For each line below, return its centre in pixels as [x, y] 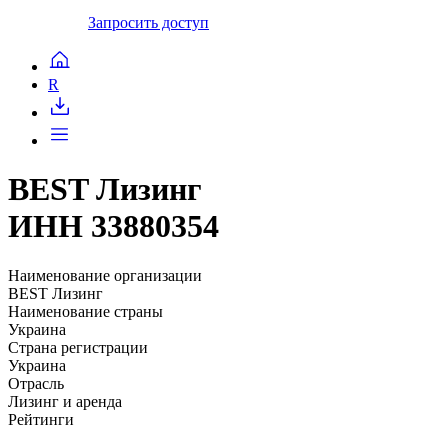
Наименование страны [85, 311]
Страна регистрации [78, 347]
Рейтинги [41, 419]
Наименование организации [105, 275]
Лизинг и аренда [65, 401]
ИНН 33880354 [113, 226]
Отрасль [36, 383]
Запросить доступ [148, 22]
